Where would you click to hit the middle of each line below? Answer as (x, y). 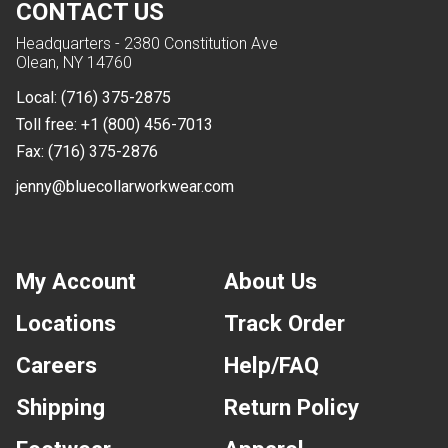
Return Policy (291, 406)
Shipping (60, 406)
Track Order (284, 322)
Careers (56, 364)
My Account (76, 280)
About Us (270, 280)
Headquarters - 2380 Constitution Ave (147, 43)
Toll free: (48, 124)
